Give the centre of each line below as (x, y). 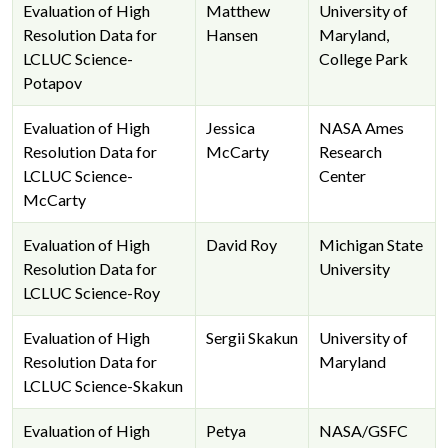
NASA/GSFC (363, 430)
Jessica (230, 127)
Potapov (52, 82)
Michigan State (371, 244)
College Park (363, 58)
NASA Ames (361, 127)
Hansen (232, 34)
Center (345, 175)
